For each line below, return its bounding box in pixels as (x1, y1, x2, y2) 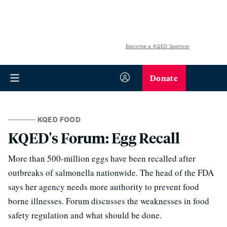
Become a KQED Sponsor (125, 43, 190, 49)
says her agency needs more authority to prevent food (8, 181, 199, 193)
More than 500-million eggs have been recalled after (8, 153, 196, 164)
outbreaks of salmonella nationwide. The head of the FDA (8, 167, 214, 178)
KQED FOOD (37, 115, 81, 124)
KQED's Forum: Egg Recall (8, 128, 180, 147)
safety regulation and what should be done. (8, 209, 162, 221)
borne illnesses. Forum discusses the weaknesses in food (8, 195, 209, 207)
